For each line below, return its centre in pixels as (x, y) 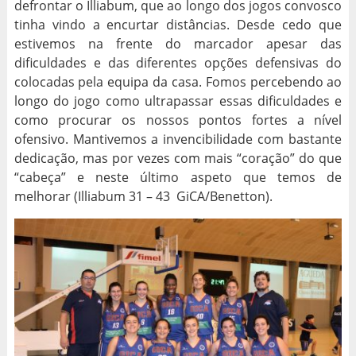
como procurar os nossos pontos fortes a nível (178, 120)
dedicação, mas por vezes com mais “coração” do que (178, 158)
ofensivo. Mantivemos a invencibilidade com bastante (178, 139)
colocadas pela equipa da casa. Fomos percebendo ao (178, 82)
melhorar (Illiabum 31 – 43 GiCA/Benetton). (143, 196)
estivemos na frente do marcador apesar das (178, 44)
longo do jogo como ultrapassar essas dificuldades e (178, 101)
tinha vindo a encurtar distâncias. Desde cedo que (178, 25)
